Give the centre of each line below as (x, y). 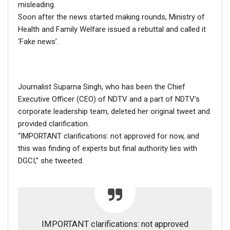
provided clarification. (54, 123)
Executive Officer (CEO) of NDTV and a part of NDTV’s (109, 99)
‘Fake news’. (38, 41)
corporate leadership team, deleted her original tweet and (114, 111)
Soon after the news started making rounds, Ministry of (111, 17)
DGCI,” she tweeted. (51, 160)
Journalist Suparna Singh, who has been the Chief (102, 87)
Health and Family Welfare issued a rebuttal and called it (112, 29)
